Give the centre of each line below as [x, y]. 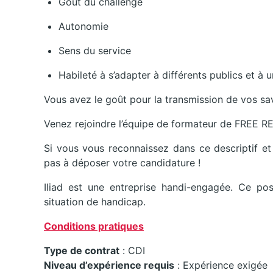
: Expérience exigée [221, 265]
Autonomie [83, 27]
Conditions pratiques [94, 226]
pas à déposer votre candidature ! [122, 163]
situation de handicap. [95, 202]
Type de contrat [82, 251]
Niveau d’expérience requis [109, 265]
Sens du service [95, 51]
